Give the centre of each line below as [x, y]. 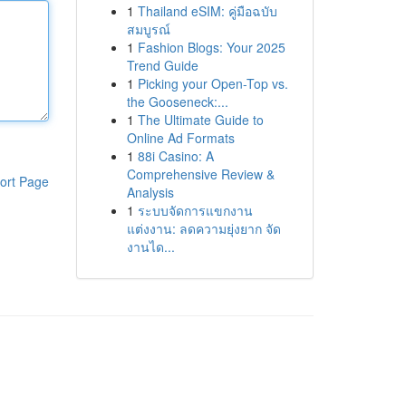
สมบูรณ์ [148, 29]
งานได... [150, 246]
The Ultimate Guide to [200, 120]
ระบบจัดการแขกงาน [195, 210]
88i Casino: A [175, 156]
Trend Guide [162, 65]
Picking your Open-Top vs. [213, 83]
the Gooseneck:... [177, 101]
